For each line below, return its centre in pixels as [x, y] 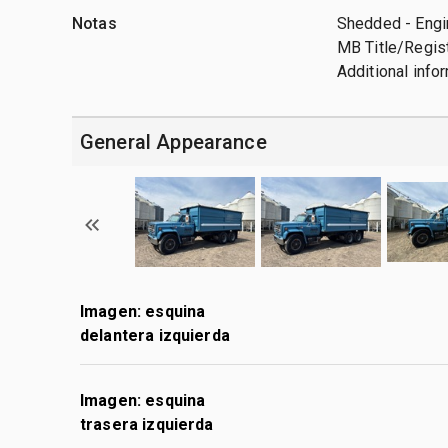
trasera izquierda [147, 424]
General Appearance [173, 141]
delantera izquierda [155, 335]
